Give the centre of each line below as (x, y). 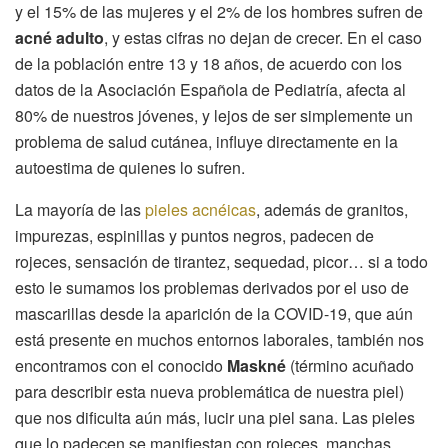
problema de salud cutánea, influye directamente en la (206, 142)
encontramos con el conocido (121, 366)
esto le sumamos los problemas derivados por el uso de (212, 288)
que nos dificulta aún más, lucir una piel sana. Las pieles (215, 418)
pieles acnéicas (200, 210)
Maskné (256, 366)
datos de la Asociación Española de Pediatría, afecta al (210, 90)
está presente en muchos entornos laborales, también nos (219, 340)
